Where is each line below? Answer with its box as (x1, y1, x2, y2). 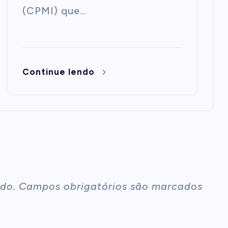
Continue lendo (22, 67, 98, 77)
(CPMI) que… (22, 5, 87, 17)
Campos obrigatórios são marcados (19, 180, 203, 192)
